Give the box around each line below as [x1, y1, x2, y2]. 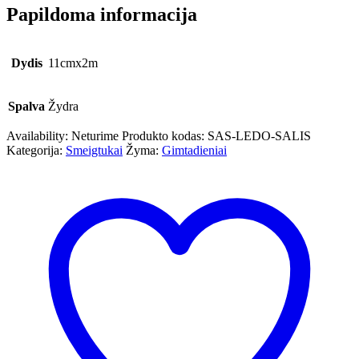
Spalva [8, 99, 45, 114]
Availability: [6, 129, 71, 143]
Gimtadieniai [162, 143, 227, 158]
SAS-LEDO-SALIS [208, 129, 311, 143]
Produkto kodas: [122, 129, 208, 143]
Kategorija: [6, 143, 66, 158]
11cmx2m [48, 56, 98, 71]
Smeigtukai [66, 143, 123, 158]
